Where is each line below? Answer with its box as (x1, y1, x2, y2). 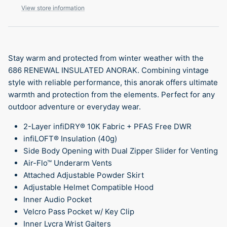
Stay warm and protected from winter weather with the (8, 53, 204, 63)
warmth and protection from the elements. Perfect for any (8, 89, 215, 99)
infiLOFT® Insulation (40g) (23, 133, 117, 143)
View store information (21, 4, 85, 12)
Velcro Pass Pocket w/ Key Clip (23, 206, 134, 216)
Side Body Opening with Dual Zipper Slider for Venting (23, 145, 218, 156)
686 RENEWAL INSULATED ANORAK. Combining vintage (8, 65, 209, 75)
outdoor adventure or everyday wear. (8, 101, 141, 111)
